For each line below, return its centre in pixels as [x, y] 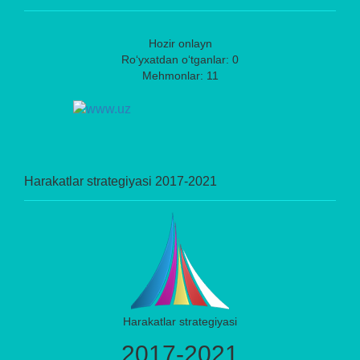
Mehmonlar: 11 [180, 76]
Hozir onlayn [180, 44]
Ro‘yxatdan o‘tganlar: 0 [180, 60]
